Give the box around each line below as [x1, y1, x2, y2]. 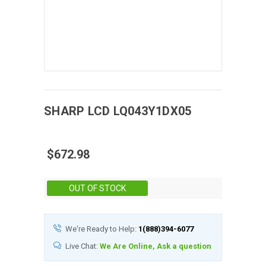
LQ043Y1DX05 [113, 103, 192, 118]
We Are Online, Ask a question [100, 241, 211, 251]
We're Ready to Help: [65, 224, 138, 233]
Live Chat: [65, 241, 100, 251]
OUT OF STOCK [69, 183, 126, 193]
